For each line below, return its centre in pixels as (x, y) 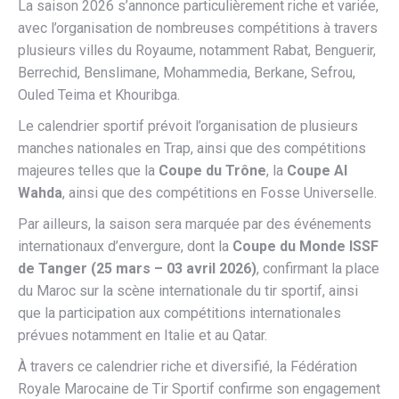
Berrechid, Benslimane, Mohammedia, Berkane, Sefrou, (187, 72)
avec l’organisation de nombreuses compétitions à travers (198, 28)
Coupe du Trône (212, 170)
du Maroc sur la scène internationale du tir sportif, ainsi (188, 290)
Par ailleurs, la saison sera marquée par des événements (195, 224)
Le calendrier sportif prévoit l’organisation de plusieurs (188, 126)
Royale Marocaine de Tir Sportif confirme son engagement (199, 388)
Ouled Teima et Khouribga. (99, 94)
